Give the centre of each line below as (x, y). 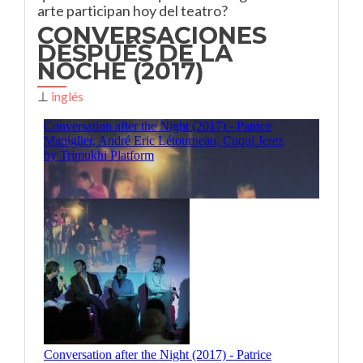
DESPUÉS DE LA (135, 53)
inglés (67, 96)
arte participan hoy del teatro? (132, 11)
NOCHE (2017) (121, 71)
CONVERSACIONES (152, 35)
